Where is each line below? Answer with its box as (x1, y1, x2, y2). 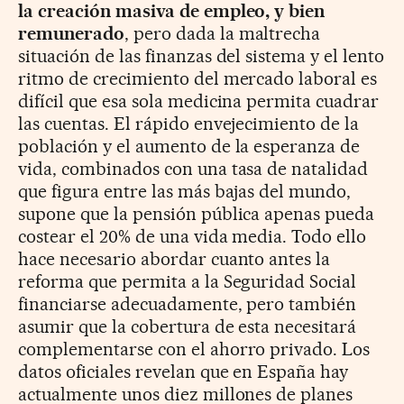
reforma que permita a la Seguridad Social (18, 271, 357, 293)
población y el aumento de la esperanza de (18, 135, 361, 158)
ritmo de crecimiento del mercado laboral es (18, 68, 378, 90)
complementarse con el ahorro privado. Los (18, 338, 371, 361)
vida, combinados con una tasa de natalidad (18, 158, 369, 180)
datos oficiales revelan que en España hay (18, 361, 349, 383)
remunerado (18, 23, 124, 45)
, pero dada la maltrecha (124, 23, 321, 45)
